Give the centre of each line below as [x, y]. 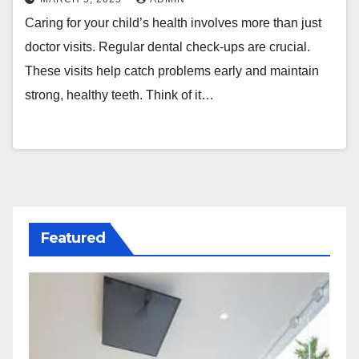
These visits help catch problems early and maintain [172, 71]
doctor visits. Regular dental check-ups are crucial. [167, 47]
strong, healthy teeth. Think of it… [119, 95]
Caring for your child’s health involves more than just [173, 23]
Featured [73, 238]
